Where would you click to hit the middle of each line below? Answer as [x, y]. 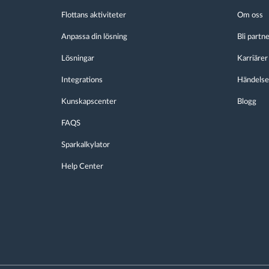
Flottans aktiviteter [94, 15]
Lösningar [78, 59]
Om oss [250, 15]
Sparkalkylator [86, 145]
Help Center [82, 167]
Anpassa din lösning [94, 37]
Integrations [82, 80]
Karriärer [252, 59]
